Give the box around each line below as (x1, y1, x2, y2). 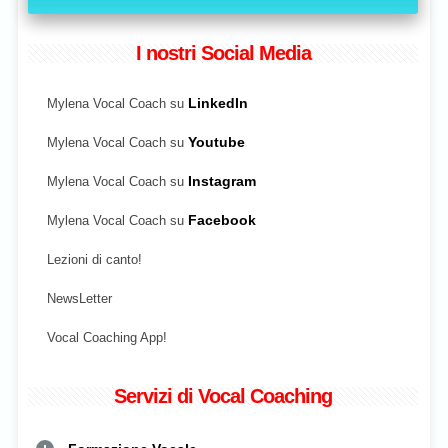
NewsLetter (47, 290, 112, 306)
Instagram (188, 173, 256, 189)
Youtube (188, 134, 245, 150)
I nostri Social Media (135, 41, 311, 64)
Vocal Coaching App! (47, 329, 167, 345)
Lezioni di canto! (47, 251, 142, 267)
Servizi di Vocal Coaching (114, 384, 332, 407)
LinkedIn (188, 95, 248, 111)
